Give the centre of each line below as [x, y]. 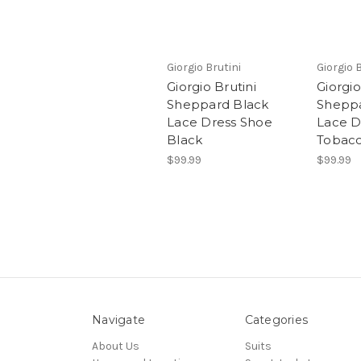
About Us [116, 346]
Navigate [118, 320]
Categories [276, 320]
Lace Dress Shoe [220, 122]
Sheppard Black [218, 104]
